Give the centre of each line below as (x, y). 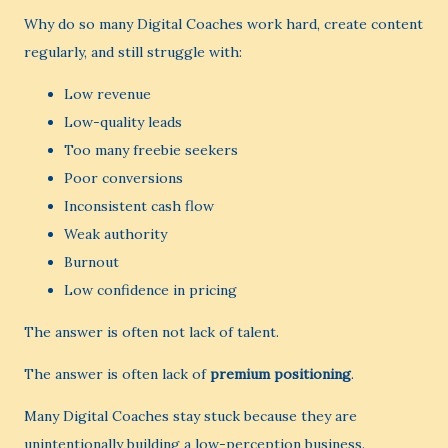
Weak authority (115, 234)
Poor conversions (123, 178)
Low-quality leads (123, 122)
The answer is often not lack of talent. (151, 332)
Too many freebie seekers (151, 150)
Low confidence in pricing (150, 290)
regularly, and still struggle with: (133, 52)
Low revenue (107, 94)
